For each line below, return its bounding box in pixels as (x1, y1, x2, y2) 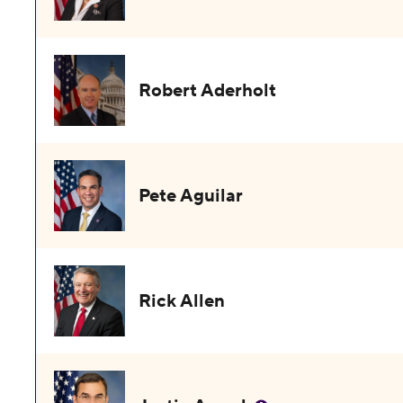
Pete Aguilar (139, 184, 244, 208)
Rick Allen (139, 290, 226, 313)
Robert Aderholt (139, 79, 277, 103)
